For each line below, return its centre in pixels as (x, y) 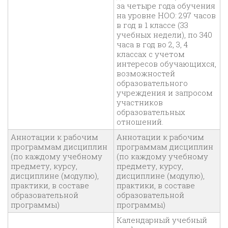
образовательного (152, 83)
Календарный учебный (162, 220)
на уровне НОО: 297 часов (166, 16)
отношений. (141, 122)
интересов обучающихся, (166, 64)
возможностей (146, 74)
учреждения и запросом (165, 93)
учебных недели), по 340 (164, 35)
